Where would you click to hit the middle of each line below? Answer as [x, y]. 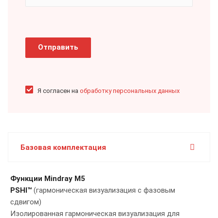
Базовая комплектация [63, 148]
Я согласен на [59, 91]
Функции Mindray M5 [48, 179]
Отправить [58, 47]
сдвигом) [26, 202]
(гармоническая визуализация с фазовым [103, 191]
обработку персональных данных [130, 91]
